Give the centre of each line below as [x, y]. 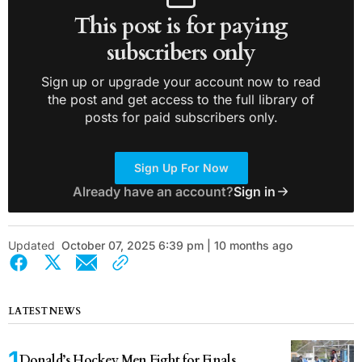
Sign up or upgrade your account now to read [181, 81]
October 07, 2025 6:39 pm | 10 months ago [177, 245]
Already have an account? [153, 191]
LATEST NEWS [44, 311]
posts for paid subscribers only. [181, 117]
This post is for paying [181, 25]
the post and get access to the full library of [181, 99]
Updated [32, 245]
